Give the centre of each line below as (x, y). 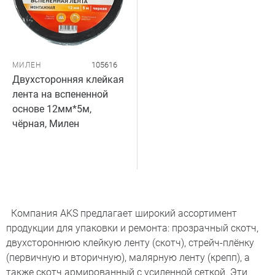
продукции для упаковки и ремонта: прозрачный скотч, (132, 228)
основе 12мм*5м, (52, 109)
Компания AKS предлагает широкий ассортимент (122, 213)
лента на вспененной (60, 94)
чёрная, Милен (46, 124)
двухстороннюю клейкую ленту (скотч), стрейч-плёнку (130, 243)
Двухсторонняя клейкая (68, 79)
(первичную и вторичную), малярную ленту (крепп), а (128, 258)
